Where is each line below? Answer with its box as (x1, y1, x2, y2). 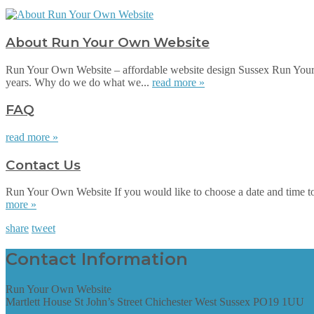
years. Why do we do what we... (6, 76, 152, 88)
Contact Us (6, 156, 81, 173)
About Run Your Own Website (6, 34, 210, 50)
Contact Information (6, 249, 188, 270)
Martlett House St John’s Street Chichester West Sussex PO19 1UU (6, 296, 304, 308)
